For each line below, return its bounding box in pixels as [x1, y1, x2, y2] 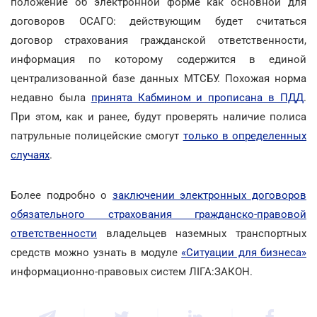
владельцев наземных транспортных [97, 226, 306, 240]
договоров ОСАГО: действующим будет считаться [11, 14, 306, 28]
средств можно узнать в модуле [11, 246, 182, 259]
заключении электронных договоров [112, 188, 307, 202]
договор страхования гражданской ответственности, [11, 33, 306, 47]
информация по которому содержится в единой [11, 52, 306, 66]
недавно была [11, 91, 91, 104]
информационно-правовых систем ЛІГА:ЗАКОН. [11, 265, 253, 278]
